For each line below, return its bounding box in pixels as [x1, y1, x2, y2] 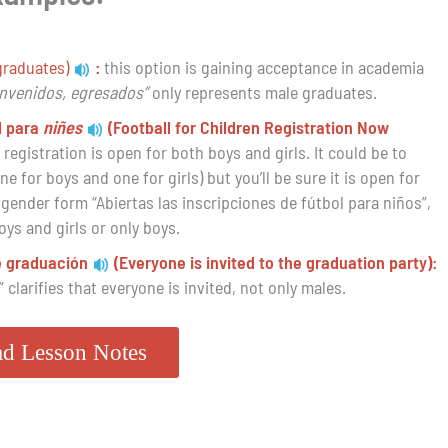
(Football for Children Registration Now [107, 116, 389, 139]
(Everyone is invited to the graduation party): [113, 251, 437, 274]
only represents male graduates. [147, 81, 377, 104]
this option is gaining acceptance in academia [103, 56, 424, 79]
